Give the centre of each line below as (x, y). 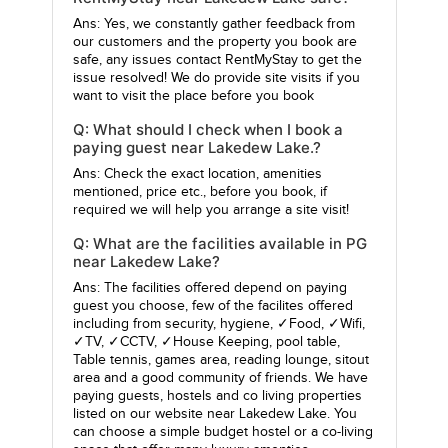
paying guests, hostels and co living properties (217, 396)
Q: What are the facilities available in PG (219, 244)
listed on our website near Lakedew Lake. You (214, 414)
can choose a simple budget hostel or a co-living (222, 432)
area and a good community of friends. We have (220, 378)
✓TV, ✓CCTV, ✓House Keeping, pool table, (206, 342)
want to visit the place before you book (193, 96)
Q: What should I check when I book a (207, 130)
